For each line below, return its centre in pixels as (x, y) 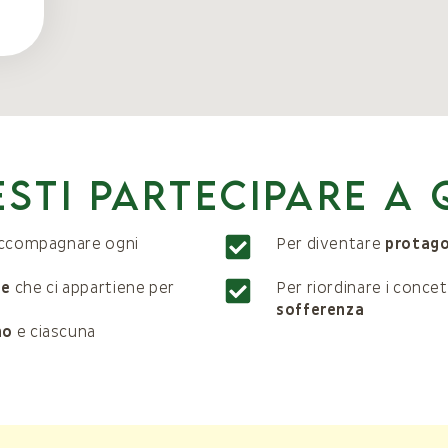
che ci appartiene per (92, 288)
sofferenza (320, 310)
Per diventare (330, 244)
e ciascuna (54, 332)
